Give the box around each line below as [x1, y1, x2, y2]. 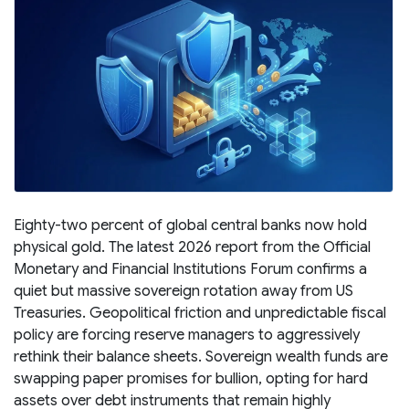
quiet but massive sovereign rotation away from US [14, 281, 353, 300]
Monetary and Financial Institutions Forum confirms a [14, 259, 367, 278]
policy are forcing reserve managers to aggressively [14, 325, 360, 344]
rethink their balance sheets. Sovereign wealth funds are [14, 347, 388, 366]
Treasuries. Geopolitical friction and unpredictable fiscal [14, 303, 386, 322]
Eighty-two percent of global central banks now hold [14, 215, 367, 235]
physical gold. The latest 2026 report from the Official [14, 237, 371, 257]
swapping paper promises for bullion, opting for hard [14, 369, 368, 388]
